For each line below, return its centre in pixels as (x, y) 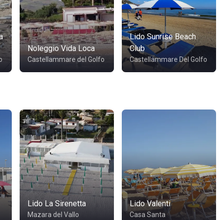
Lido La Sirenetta (57, 204)
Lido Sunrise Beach (163, 37)
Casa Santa (148, 215)
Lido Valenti (150, 204)
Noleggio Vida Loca (61, 48)
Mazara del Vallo (53, 215)
